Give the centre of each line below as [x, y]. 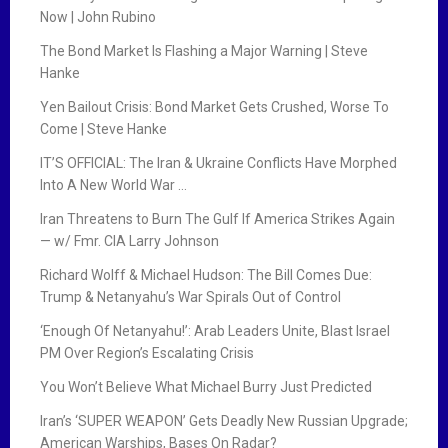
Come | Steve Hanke [103, 128]
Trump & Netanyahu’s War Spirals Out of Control [190, 296]
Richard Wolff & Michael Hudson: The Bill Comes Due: [206, 274]
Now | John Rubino [98, 16]
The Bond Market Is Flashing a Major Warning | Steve [204, 50]
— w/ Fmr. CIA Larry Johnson [129, 240]
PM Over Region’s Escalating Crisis [147, 352]
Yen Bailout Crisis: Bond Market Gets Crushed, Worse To [214, 106]
